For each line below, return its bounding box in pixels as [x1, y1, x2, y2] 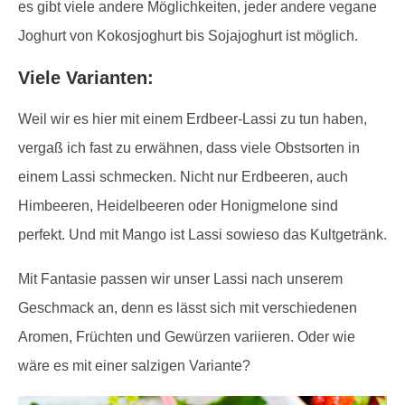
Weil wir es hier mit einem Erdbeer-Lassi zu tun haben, [18, 111, 367, 127]
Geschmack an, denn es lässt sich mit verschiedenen [18, 300, 357, 316]
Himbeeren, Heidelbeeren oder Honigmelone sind [18, 198, 338, 214]
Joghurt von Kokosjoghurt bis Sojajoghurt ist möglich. [18, 28, 358, 44]
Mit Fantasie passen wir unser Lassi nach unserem [18, 271, 343, 287]
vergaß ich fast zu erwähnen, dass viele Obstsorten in [18, 140, 360, 156]
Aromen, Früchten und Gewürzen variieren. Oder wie [18, 329, 355, 345]
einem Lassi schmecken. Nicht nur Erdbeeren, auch [18, 169, 348, 185]
